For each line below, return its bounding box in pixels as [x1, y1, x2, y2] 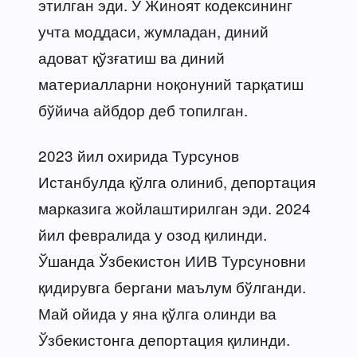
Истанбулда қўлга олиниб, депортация [38, 170, 316, 192]
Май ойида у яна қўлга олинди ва [38, 301, 277, 324]
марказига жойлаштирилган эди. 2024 [38, 196, 311, 218]
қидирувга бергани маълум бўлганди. [38, 275, 306, 297]
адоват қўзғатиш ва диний [38, 45, 225, 68]
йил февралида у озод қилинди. [38, 222, 267, 245]
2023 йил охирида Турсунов [38, 143, 239, 166]
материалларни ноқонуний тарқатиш [38, 72, 304, 94]
